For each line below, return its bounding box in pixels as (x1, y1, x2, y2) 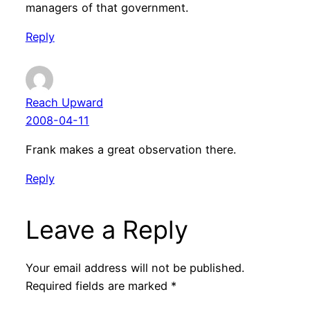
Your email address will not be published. (25, 260, 244, 275)
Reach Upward (25, 95, 103, 109)
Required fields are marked (25, 278, 171, 293)
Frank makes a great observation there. (25, 142, 236, 156)
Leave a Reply (25, 215, 188, 246)
